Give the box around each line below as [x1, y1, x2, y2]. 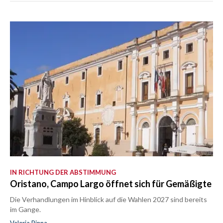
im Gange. [10, 205, 41, 214]
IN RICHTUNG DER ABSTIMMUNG [10, 168, 116, 176]
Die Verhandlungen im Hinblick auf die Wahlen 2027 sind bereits [10, 195, 207, 204]
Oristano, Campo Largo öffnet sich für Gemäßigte [10, 178, 212, 189]
